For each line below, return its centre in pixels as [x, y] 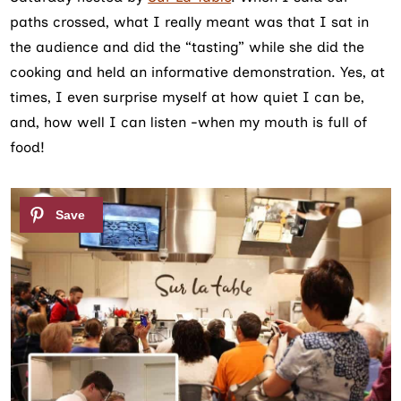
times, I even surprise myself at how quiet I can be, [188, 97]
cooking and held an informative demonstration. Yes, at [198, 72]
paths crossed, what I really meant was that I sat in [190, 21]
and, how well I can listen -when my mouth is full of [189, 122]
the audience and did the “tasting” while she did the [188, 47]
